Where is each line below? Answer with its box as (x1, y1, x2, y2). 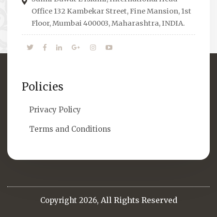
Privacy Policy (29, 105, 81, 115)
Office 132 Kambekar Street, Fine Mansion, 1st (31, 7, 191, 16)
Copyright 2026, (40, 196, 101, 205)
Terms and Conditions (29, 124, 111, 134)
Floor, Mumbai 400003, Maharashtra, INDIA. (31, 19, 185, 28)
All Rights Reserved (100, 195, 177, 205)
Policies (22, 80, 63, 94)
